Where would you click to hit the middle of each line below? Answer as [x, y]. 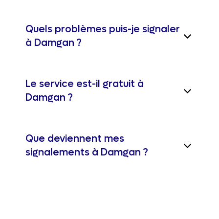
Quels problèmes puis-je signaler [103, 29]
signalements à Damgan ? [87, 153]
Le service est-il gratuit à [85, 84]
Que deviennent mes [75, 139]
